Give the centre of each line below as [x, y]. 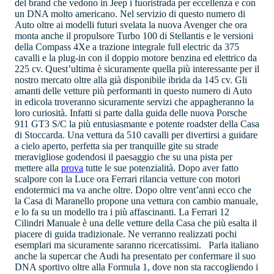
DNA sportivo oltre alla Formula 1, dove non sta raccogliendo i [136, 267]
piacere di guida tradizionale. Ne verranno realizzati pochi [126, 234]
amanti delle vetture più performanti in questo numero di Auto [133, 91]
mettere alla [38, 168]
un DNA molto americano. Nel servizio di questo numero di [130, 14]
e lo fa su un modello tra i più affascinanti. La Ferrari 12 [122, 212]
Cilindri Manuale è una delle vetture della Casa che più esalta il [136, 223]
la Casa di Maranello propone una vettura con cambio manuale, [136, 201]
